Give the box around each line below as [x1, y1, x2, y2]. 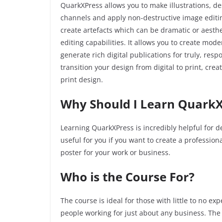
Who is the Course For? [60, 168, 194, 185]
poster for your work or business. [60, 148, 172, 158]
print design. [60, 75, 105, 85]
